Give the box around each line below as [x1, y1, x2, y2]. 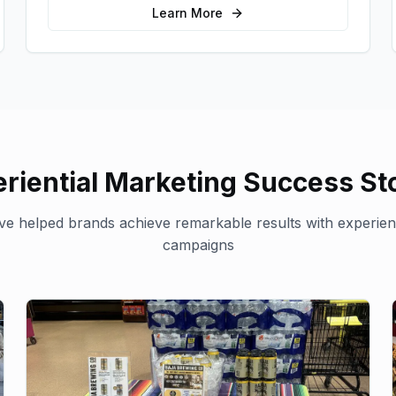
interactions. [48, 5, 130, 23]
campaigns [162, 236, 234, 254]
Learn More [151, 5, 223, 20]
